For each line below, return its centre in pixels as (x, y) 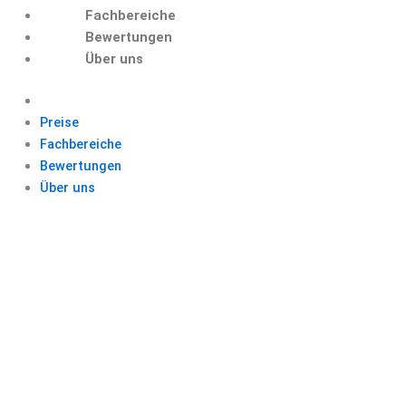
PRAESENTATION (203, 290)
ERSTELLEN (203, 338)
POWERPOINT (203, 242)
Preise (59, 123)
